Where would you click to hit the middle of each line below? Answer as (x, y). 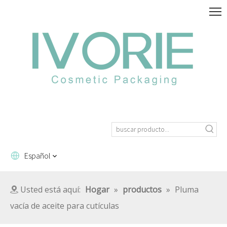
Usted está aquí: (51, 190)
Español (37, 156)
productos (142, 190)
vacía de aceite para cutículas (65, 206)
